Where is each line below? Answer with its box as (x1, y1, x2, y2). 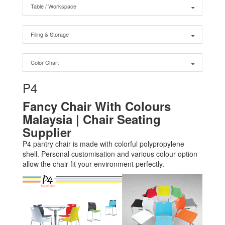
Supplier (23, 124, 75, 141)
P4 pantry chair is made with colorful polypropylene (23, 139, 184, 149)
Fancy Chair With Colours (23, 97, 171, 115)
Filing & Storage (31, 30, 69, 38)
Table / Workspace (31, 2, 76, 10)
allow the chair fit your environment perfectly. (23, 159, 164, 169)
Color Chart (31, 58, 59, 66)
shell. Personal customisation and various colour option (23, 149, 197, 159)
